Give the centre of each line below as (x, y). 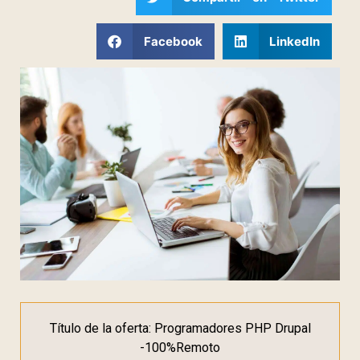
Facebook (173, 41)
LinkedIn (295, 41)
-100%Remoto (180, 348)
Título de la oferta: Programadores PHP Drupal (180, 329)
